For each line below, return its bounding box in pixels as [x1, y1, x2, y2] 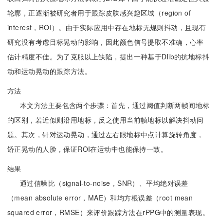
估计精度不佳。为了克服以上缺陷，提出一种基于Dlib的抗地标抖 [7, 52, 210, 61]
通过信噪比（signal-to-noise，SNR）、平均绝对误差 [20, 178, 188, 188]
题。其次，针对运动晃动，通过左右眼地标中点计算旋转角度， [7, 129, 204, 139]
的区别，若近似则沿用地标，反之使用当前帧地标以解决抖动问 [7, 115, 204, 125]
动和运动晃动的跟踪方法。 [7, 66, 92, 76]
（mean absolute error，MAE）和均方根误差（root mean [7, 193, 193, 202]
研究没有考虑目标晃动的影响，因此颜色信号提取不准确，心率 [7, 37, 204, 47]
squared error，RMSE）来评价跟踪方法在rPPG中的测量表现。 [7, 207, 209, 217]
